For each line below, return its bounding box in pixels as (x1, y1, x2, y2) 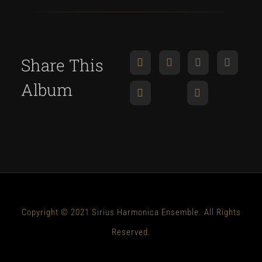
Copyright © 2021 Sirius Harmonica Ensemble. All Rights (21, 207, 241, 218)
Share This (20, 54, 104, 77)
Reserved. (111, 227, 151, 238)
